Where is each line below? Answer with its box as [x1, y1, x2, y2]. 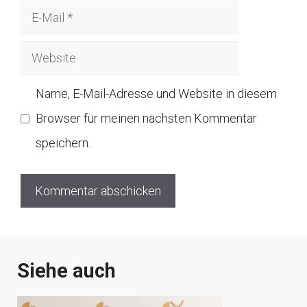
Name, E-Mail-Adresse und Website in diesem [36, 86, 277, 101]
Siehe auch [17, 259, 116, 283]
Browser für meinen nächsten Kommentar [36, 111, 257, 126]
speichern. [36, 136, 90, 151]
